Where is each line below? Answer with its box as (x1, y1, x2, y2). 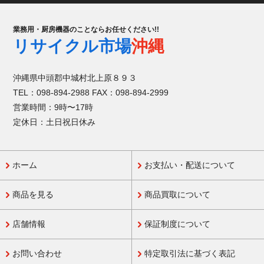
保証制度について (144, 219, 210, 229)
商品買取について (144, 190, 210, 200)
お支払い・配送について (144, 160, 235, 170)
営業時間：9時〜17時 (13, 103, 94, 113)
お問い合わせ (12, 249, 62, 259)
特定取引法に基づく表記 (144, 249, 235, 259)
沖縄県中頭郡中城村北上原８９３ (13, 73, 137, 83)
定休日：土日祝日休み (13, 117, 96, 127)
